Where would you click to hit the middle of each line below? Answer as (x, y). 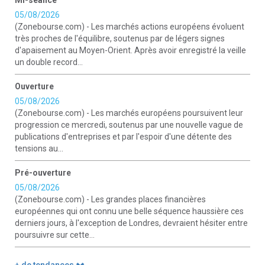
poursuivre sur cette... (55, 235)
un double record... (49, 62)
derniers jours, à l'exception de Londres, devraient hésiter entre (131, 223)
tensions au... (39, 148)
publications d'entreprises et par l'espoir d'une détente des (123, 137)
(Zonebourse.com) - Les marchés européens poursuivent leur (129, 113)
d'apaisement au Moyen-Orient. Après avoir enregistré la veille (130, 50)
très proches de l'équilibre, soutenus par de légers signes (120, 38)
